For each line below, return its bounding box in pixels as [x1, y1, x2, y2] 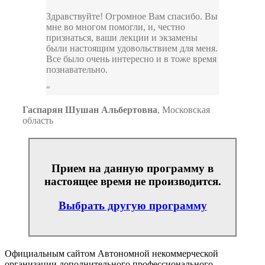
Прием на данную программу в [51, 162, 214, 175]
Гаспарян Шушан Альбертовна [22, 105, 157, 115]
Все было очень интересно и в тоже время [46, 54, 216, 64]
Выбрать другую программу [58, 199, 207, 212]
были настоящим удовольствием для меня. [46, 43, 218, 54]
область [22, 115, 53, 126]
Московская [162, 105, 210, 115]
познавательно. [46, 64, 108, 75]
